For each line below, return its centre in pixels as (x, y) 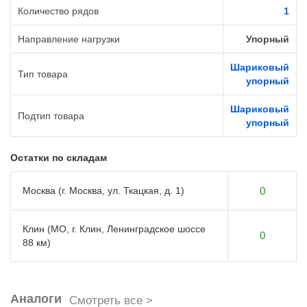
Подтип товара (51, 116)
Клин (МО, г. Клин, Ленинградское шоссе (114, 229)
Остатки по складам (59, 158)
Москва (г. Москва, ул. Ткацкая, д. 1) (103, 191)
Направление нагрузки (69, 39)
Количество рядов (58, 11)
